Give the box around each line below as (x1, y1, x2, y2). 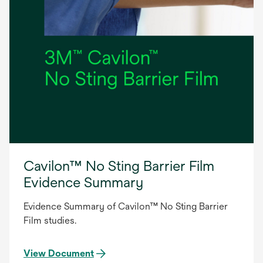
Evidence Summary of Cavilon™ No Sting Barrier (23, 200, 228, 212)
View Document (23, 247, 94, 259)
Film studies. (23, 214, 76, 226)
